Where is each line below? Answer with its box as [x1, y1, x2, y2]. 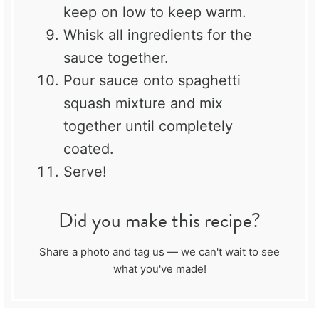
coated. [63, 140, 114, 157]
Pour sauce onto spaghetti [63, 71, 241, 89]
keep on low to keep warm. [63, 3, 246, 21]
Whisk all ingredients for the [63, 26, 252, 43]
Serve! [63, 162, 107, 180]
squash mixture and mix [63, 94, 223, 112]
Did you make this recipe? [58, 205, 261, 235]
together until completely [63, 117, 233, 135]
